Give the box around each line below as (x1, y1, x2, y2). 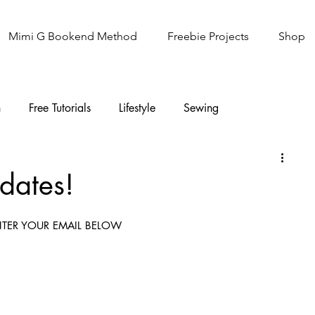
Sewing (184, 100, 219, 115)
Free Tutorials (29, 100, 91, 115)
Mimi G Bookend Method (8, 30, 137, 43)
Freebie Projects (167, 30, 249, 43)
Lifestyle (119, 100, 155, 115)
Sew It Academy (61, 156, 140, 172)
